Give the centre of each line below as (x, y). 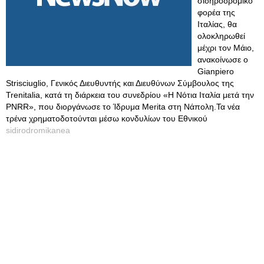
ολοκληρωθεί (221, 36)
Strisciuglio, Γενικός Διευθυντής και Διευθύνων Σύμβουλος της (120, 83)
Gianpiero (216, 71)
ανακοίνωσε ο (223, 60)
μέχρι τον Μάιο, (226, 48)
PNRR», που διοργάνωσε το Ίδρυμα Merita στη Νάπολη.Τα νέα (123, 107)
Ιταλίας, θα (217, 24)
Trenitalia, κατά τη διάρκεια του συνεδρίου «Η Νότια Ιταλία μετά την (130, 95)
